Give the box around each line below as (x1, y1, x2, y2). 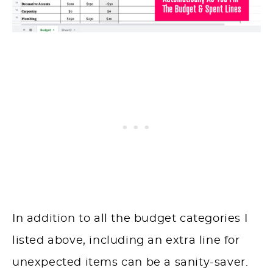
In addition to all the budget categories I (12, 213, 248, 225)
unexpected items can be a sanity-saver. (12, 257, 249, 269)
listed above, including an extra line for (12, 235, 240, 247)
